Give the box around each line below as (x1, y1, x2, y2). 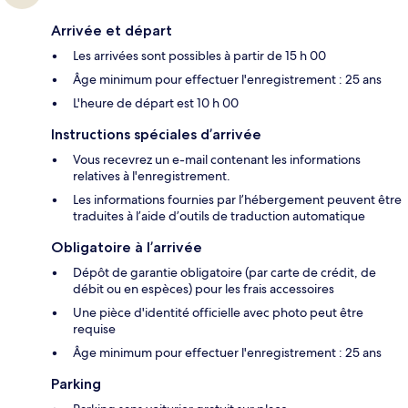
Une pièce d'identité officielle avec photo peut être (73, 304, 363, 321)
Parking (51, 375, 101, 393)
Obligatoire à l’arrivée (51, 239, 202, 257)
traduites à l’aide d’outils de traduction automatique (73, 208, 365, 225)
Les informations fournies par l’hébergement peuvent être (73, 191, 402, 209)
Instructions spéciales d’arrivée (51, 126, 261, 144)
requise (73, 321, 116, 338)
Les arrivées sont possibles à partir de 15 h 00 (73, 47, 326, 65)
